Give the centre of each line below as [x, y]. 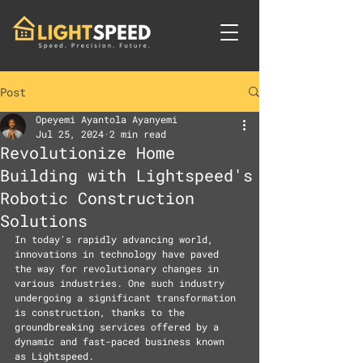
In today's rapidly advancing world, [117, 239]
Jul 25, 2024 [70, 134]
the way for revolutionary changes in [120, 268]
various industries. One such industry [122, 283]
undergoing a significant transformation [128, 297]
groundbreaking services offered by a [120, 327]
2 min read [138, 134]
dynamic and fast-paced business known [122, 341]
